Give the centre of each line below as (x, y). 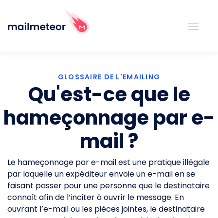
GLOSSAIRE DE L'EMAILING (109, 77)
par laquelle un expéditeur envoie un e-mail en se (101, 174)
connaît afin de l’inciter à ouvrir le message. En (96, 197)
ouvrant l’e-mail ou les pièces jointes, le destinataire (106, 209)
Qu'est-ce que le (109, 94)
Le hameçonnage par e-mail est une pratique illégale (109, 162)
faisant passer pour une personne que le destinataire (109, 186)
